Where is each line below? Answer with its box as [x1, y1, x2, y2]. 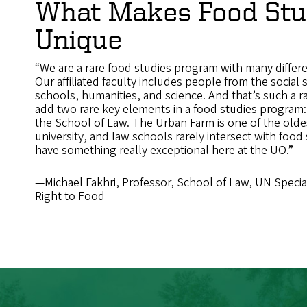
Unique [35, 24, 123, 54]
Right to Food [35, 188, 106, 206]
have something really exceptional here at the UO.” [35, 142, 294, 160]
